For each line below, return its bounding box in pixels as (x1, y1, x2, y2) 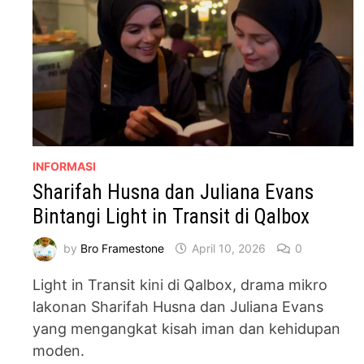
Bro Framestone (80, 240, 165, 255)
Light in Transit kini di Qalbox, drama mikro (32, 276, 328, 294)
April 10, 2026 (192, 240, 266, 255)
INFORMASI (32, 159, 97, 174)
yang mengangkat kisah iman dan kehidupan (32, 320, 341, 338)
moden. (32, 342, 85, 360)
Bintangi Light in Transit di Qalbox (32, 205, 310, 229)
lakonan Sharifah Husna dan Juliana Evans (32, 298, 324, 316)
